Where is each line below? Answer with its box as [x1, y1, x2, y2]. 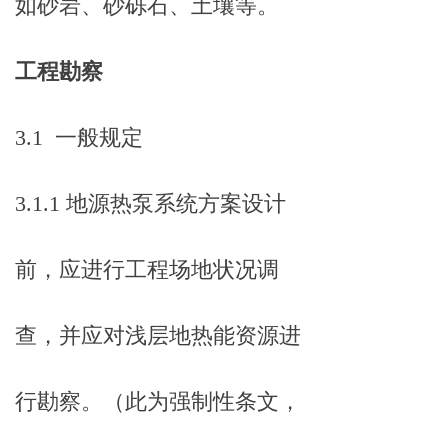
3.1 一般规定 [15, 125, 143, 150]
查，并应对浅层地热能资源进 [15, 323, 301, 348]
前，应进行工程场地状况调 [15, 257, 279, 282]
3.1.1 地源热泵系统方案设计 [15, 191, 286, 216]
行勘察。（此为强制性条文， [15, 389, 301, 414]
